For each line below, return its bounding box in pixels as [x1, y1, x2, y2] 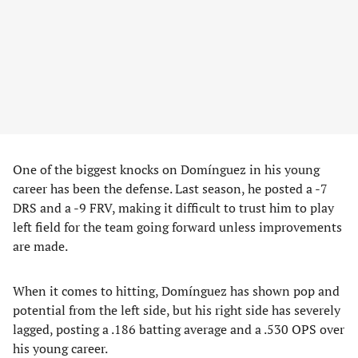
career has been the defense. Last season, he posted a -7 [13, 180, 328, 197]
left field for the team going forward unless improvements [13, 218, 342, 236]
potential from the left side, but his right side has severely [13, 301, 340, 319]
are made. [13, 237, 68, 255]
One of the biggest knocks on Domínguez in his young [13, 161, 320, 178]
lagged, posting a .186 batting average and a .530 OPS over [13, 320, 344, 338]
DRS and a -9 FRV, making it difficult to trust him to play [13, 199, 334, 217]
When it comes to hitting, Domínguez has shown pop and [13, 282, 340, 300]
